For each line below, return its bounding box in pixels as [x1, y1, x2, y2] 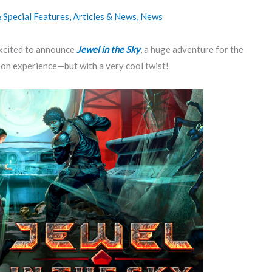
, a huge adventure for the [140, 43, 243, 55]
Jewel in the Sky [76, 43, 140, 55]
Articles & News [73, 10, 137, 22]
